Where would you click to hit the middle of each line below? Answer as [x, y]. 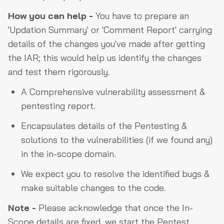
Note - [22, 208]
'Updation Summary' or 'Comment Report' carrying [110, 30]
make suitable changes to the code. [93, 188]
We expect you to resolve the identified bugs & [115, 174]
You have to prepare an [141, 16]
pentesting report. [58, 106]
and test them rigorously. [59, 72]
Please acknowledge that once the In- [114, 208]
